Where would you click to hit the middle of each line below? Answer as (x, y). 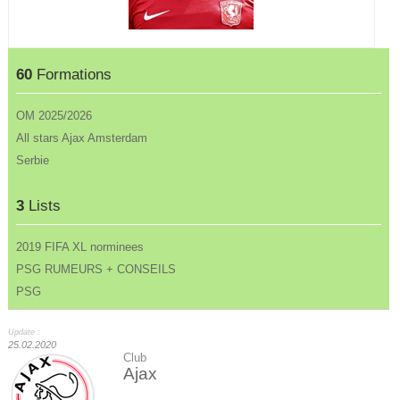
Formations (72, 75)
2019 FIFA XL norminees (80, 246)
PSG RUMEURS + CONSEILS (96, 269)
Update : (24, 333)
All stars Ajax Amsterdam (82, 138)
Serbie (33, 161)
